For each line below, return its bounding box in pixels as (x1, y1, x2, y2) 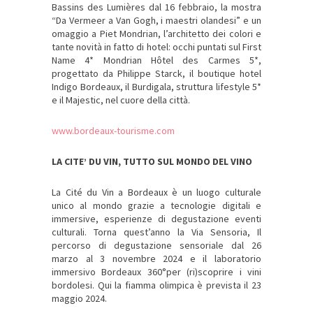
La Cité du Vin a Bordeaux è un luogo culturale (52, 186, 261, 199)
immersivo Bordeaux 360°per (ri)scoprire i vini (52, 265, 261, 279)
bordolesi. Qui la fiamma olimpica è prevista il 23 (52, 279, 261, 292)
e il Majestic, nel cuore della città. (52, 94, 190, 107)
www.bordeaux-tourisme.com (52, 124, 175, 138)
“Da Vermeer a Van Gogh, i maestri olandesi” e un (52, 14, 261, 27)
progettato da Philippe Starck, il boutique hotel (52, 67, 261, 80)
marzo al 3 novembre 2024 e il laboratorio (52, 252, 261, 265)
